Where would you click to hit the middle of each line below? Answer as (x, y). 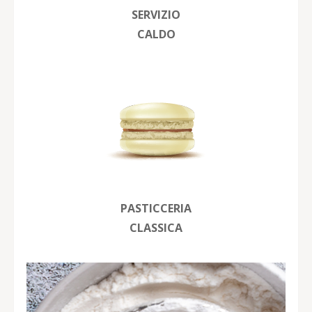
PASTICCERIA (156, 208)
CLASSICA (156, 227)
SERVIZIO (156, 14)
